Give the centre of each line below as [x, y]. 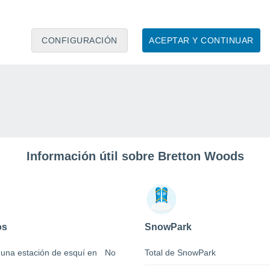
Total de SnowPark [180, 253]
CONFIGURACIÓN [80, 40]
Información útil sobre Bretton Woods [135, 156]
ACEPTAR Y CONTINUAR [201, 40]
